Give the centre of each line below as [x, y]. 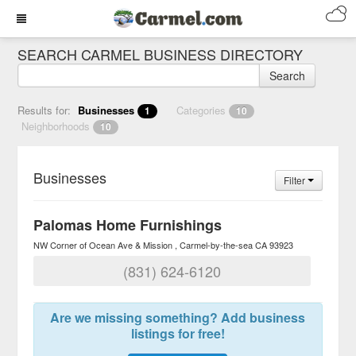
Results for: [44, 110]
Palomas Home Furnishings [128, 225]
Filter [295, 180]
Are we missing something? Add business [178, 317]
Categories [203, 110]
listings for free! [178, 333]
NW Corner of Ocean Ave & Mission [103, 245]
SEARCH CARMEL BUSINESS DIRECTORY [161, 54]
